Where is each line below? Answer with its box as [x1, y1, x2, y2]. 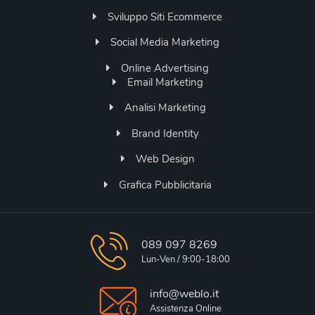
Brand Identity [131, 126, 199, 141]
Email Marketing [127, 75, 203, 89]
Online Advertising [121, 60, 209, 75]
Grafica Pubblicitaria [118, 177, 212, 192]
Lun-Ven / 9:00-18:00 [141, 253, 230, 266]
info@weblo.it [150, 286, 219, 302]
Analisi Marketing [124, 101, 206, 115]
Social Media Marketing [110, 35, 219, 50]
